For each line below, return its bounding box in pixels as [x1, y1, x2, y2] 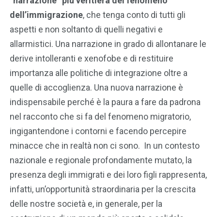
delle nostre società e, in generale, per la [10, 199, 162, 209]
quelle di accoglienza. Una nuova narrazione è [10, 82, 183, 93]
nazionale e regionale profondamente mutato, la [10, 155, 192, 166]
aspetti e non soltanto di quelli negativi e [10, 24, 163, 35]
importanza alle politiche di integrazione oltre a [10, 68, 187, 78]
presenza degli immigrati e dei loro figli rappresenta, [10, 170, 207, 180]
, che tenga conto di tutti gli [83, 10, 186, 20]
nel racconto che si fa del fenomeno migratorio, [10, 111, 191, 122]
